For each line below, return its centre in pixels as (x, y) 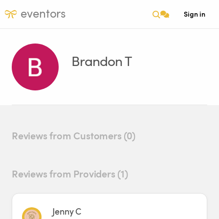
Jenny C (67, 211)
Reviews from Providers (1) (70, 174)
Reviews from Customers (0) (74, 135)
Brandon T (101, 61)
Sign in (195, 14)
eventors (43, 13)
